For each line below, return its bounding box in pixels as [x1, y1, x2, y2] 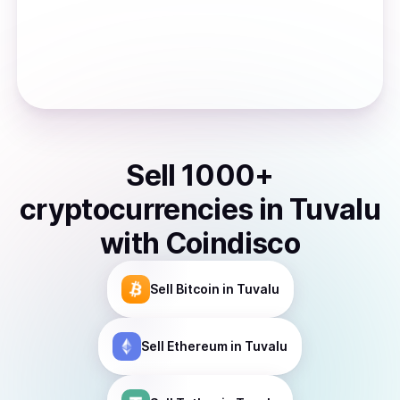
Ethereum [167, 338, 228, 354]
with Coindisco [99, 226, 301, 261]
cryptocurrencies [19, 192, 254, 227]
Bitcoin [175, 281, 220, 296]
